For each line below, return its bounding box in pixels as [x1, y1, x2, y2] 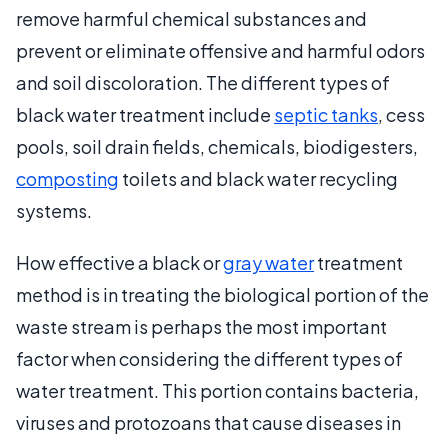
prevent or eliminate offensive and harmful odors [16, 38, 425, 62]
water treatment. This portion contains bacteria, [16, 378, 419, 402]
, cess [378, 102, 425, 126]
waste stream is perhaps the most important [16, 314, 387, 338]
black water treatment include [16, 102, 274, 126]
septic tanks [274, 102, 378, 126]
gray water [223, 250, 314, 274]
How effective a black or [16, 250, 223, 274]
